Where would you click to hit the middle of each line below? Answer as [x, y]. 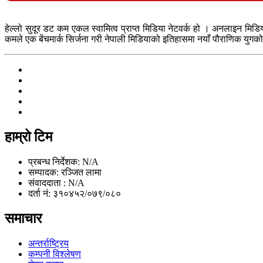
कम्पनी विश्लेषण [55, 254]
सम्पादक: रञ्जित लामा [65, 173]
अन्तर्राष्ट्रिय [48, 244]
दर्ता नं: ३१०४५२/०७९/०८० [75, 194]
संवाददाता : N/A [56, 183]
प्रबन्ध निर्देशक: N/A [63, 162]
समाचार [23, 219]
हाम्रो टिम [28, 137]
